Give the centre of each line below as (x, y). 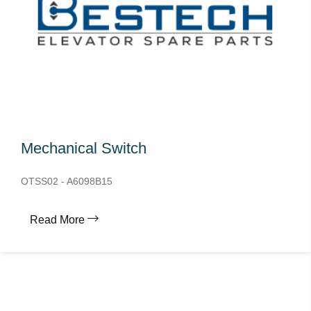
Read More (57, 220)
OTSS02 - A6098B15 (67, 181)
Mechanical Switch (84, 148)
